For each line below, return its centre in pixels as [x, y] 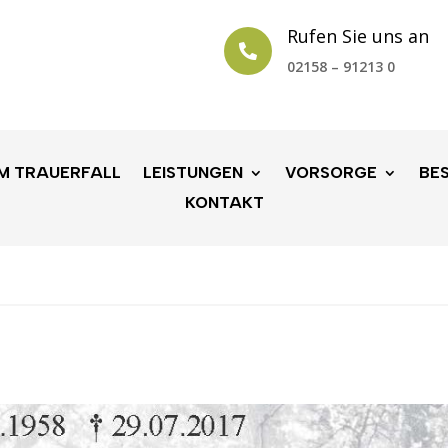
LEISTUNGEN [193, 172]
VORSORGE [331, 172]
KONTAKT [224, 202]
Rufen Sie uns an [358, 35]
